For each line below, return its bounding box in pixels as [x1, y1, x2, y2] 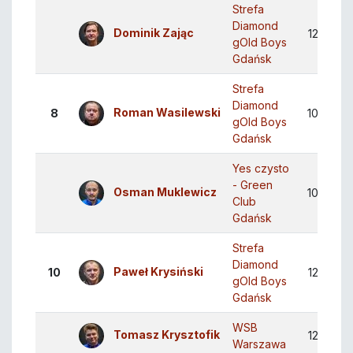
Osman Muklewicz [113, 185, 217, 199]
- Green [232, 178, 273, 192]
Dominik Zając [113, 26, 194, 40]
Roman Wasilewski [113, 106, 221, 120]
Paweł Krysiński [113, 265, 203, 279]
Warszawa [232, 337, 286, 351]
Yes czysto [232, 162, 289, 176]
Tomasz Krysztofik [113, 328, 220, 342]
